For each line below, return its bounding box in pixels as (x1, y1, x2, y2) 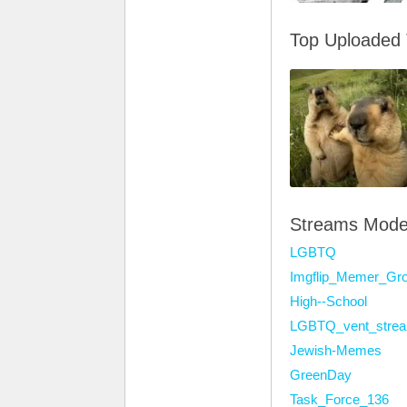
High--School (290, 293, 367, 309)
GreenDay (290, 367, 352, 382)
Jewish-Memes (290, 342, 382, 358)
